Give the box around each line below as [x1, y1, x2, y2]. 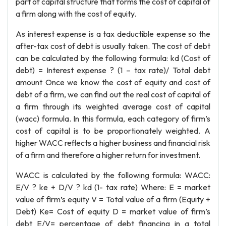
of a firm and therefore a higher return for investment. [16, 150, 200, 160]
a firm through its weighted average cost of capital [16, 101, 210, 111]
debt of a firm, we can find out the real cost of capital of [16, 89, 210, 99]
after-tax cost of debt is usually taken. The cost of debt [16, 41, 210, 51]
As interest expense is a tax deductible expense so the [16, 29, 210, 39]
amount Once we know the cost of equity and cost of [16, 77, 210, 87]
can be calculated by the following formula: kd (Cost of [16, 53, 210, 63]
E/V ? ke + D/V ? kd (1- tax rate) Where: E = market [16, 182, 210, 192]
